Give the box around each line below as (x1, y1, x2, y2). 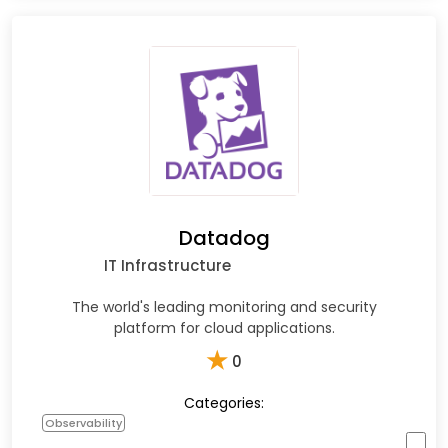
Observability (45, 415, 122, 432)
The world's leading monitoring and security (71, 297, 377, 318)
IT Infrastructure (103, 255, 231, 277)
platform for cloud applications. (113, 318, 335, 339)
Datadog (178, 224, 270, 253)
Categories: (184, 393, 264, 414)
